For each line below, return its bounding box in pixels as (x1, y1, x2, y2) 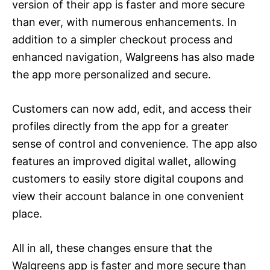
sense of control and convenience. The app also (12, 137, 257, 150)
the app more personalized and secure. (12, 67, 211, 81)
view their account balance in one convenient (12, 189, 244, 202)
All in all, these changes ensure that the (12, 241, 212, 254)
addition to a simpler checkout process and (12, 33, 233, 46)
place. (12, 207, 42, 220)
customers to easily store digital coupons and (12, 172, 243, 185)
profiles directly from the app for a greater (12, 119, 228, 133)
